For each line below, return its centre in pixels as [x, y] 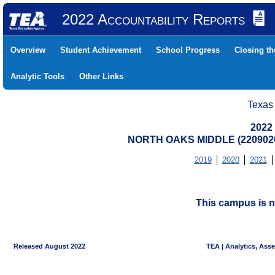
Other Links [101, 76]
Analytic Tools [37, 76]
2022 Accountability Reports [153, 19]
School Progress [188, 50]
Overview [28, 50]
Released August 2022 [45, 246]
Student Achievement [101, 50]
